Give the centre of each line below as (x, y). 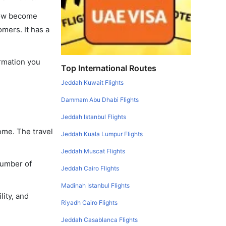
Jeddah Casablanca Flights (100, 220)
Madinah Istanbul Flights (96, 185)
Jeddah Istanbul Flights (94, 117)
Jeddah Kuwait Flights (93, 82)
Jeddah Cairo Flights (90, 168)
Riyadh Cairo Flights (90, 203)
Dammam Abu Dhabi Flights (100, 100)
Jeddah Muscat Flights (93, 151)
